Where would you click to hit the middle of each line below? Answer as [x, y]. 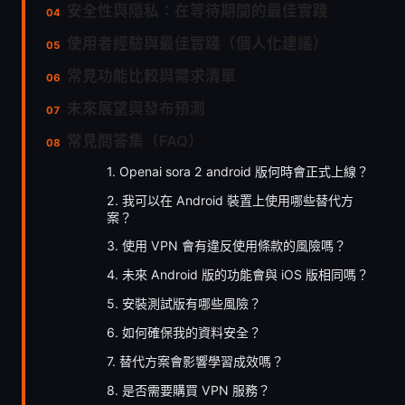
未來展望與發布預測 [137, 108]
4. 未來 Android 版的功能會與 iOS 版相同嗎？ [238, 274]
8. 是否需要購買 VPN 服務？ [188, 390]
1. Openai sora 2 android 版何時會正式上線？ [238, 171]
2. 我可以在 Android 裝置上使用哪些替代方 [230, 200]
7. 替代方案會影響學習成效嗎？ [195, 361]
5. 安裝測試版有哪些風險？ [184, 303]
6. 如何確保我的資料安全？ [184, 332]
